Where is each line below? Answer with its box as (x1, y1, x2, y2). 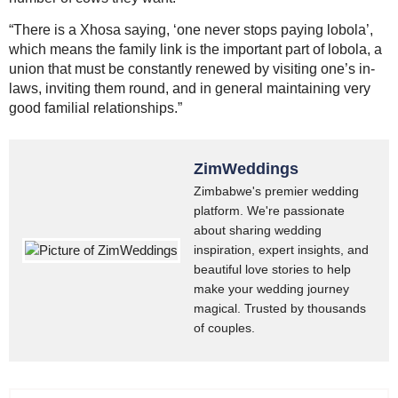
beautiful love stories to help (194, 262, 351, 277)
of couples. (194, 321, 255, 336)
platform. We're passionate (194, 203, 345, 219)
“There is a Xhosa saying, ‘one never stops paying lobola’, (9, 22, 373, 38)
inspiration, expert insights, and (194, 243, 369, 258)
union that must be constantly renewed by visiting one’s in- (9, 61, 375, 77)
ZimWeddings (194, 160, 298, 179)
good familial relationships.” (9, 100, 182, 116)
